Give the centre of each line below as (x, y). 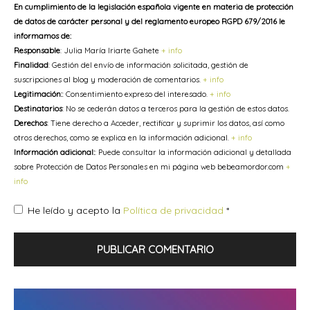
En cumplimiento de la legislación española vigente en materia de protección (154, 7)
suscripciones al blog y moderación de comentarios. (108, 79)
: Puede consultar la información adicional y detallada (193, 152)
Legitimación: (38, 94)
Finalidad (31, 65)
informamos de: (43, 36)
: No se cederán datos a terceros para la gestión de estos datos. (176, 108)
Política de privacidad (175, 210)
